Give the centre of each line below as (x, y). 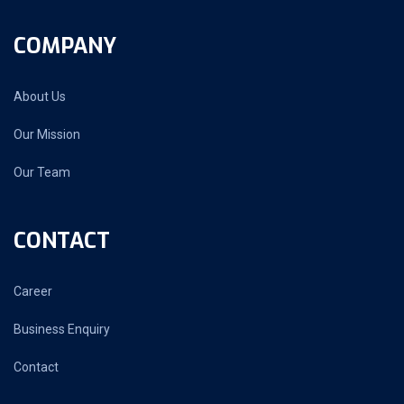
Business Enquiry (62, 329)
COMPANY (65, 46)
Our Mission (47, 134)
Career (33, 291)
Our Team (42, 172)
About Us (40, 96)
